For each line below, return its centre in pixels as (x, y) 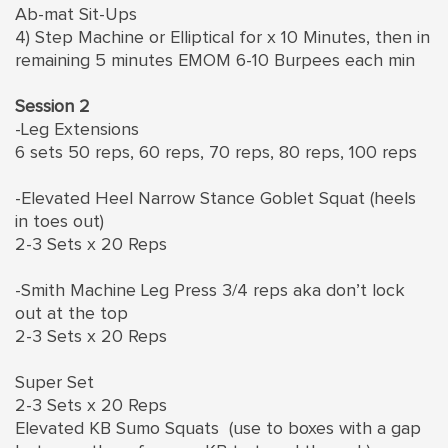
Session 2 (52, 106)
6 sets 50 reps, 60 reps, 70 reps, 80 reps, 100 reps (216, 152)
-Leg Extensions (79, 129)
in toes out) (59, 221)
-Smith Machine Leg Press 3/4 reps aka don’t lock (210, 290)
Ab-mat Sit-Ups (76, 14)
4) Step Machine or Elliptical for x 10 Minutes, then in (222, 37)
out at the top (71, 313)
